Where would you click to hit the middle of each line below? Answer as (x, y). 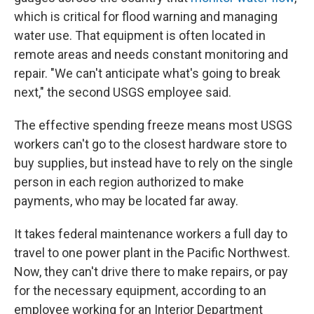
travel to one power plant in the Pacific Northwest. (152, 253)
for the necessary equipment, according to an (140, 291)
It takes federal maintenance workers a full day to (151, 234)
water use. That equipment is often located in (140, 35)
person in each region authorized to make (129, 182)
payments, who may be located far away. (126, 201)
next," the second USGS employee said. (123, 92)
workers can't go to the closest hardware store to (150, 144)
